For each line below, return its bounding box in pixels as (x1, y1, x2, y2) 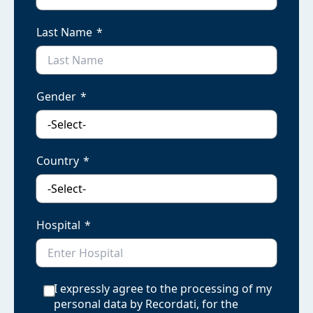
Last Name (36, 24, 92, 40)
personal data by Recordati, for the (54, 296, 238, 312)
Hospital (36, 217, 80, 233)
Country (36, 153, 79, 168)
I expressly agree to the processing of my (54, 281, 272, 296)
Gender (36, 89, 76, 104)
